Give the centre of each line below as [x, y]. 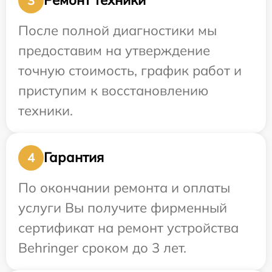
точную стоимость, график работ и [130, 70]
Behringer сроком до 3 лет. [102, 247]
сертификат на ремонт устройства [128, 227]
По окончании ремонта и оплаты [124, 187]
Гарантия [74, 158]
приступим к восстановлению [113, 90]
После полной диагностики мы [117, 30]
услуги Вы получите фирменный [123, 207]
